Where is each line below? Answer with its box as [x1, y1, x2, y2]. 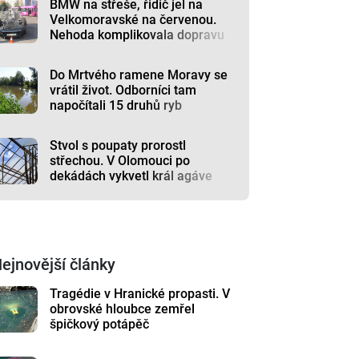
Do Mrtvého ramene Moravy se [50, 67, 228, 83]
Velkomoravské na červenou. [50, 11, 217, 27]
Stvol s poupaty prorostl [50, 137, 187, 153]
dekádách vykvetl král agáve [50, 167, 213, 184]
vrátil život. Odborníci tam [50, 82, 197, 98]
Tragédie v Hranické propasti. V [50, 285, 231, 301]
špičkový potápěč [50, 316, 150, 332]
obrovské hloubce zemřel [50, 301, 196, 317]
